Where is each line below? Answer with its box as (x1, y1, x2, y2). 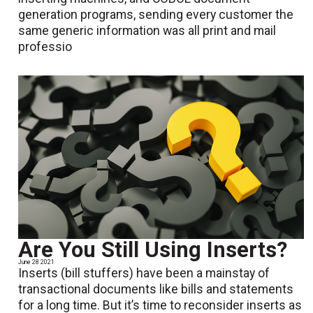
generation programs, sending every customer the (18, 8, 294, 22)
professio (18, 40, 73, 54)
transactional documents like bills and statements (18, 282, 294, 297)
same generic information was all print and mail (18, 24, 277, 38)
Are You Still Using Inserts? (18, 237, 288, 263)
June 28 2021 (18, 259, 55, 266)
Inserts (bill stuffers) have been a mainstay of (18, 266, 270, 281)
